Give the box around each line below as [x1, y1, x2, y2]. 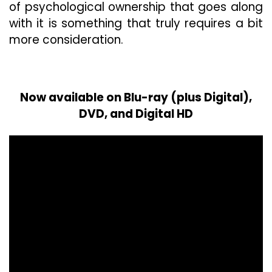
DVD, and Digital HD [79, 106, 193, 122]
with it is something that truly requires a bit [9, 15, 263, 32]
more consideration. [9, 32, 123, 48]
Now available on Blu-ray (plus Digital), [20, 89, 252, 106]
